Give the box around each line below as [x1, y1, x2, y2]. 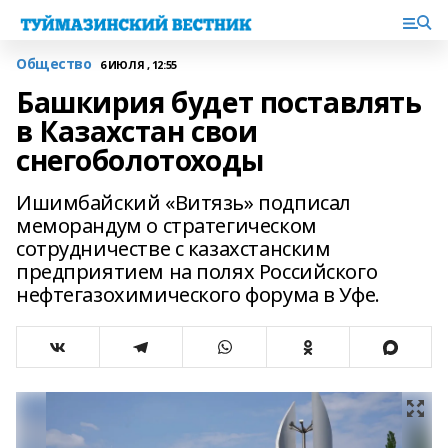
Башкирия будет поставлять [16, 83, 422, 121]
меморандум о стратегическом [16, 212, 317, 239]
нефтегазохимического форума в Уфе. [16, 281, 380, 308]
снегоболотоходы [16, 141, 264, 179]
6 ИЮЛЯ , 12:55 [99, 56, 177, 72]
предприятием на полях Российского [16, 258, 378, 285]
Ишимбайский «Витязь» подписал [16, 189, 351, 216]
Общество [16, 54, 92, 73]
